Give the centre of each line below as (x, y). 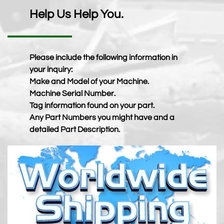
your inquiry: (52, 69)
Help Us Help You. (78, 14)
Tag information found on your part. (92, 105)
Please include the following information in (103, 57)
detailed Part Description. (75, 129)
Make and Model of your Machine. (89, 81)
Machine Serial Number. (73, 93)
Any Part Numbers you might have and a (102, 117)
